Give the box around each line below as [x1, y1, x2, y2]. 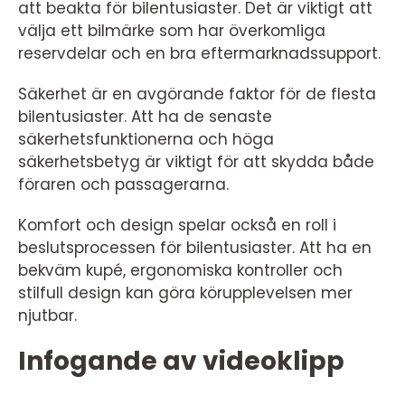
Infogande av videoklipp [18, 344, 344, 379]
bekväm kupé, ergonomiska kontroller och [18, 259, 343, 281]
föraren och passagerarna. [18, 174, 229, 195]
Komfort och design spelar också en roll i [18, 214, 336, 236]
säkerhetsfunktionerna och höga [18, 128, 274, 150]
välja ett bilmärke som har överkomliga [18, 20, 325, 42]
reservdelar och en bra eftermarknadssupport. [18, 42, 381, 64]
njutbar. [18, 305, 77, 326]
